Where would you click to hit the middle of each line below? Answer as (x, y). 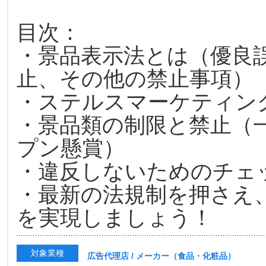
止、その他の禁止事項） (135, 79)
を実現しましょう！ (115, 218)
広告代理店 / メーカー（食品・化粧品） (161, 256)
